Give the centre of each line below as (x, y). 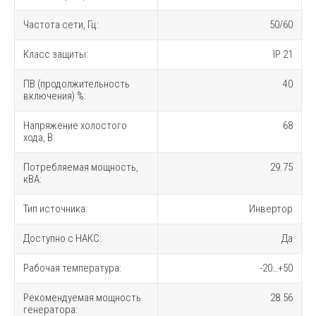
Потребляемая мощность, (81, 168)
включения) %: (55, 96)
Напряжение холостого (75, 126)
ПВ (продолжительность (77, 84)
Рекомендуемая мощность (82, 298)
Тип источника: (55, 209)
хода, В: (39, 138)
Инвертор (271, 209)
